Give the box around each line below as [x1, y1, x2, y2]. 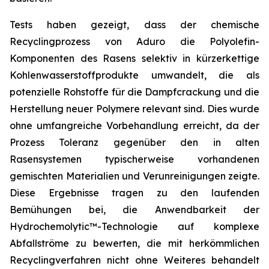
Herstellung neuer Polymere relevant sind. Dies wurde [10, 103, 259, 115]
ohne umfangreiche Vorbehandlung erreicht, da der [10, 119, 259, 131]
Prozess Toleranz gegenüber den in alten [10, 136, 259, 148]
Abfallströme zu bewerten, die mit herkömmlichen [10, 237, 259, 249]
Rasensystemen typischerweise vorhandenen [10, 153, 259, 165]
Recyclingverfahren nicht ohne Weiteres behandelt [10, 254, 259, 266]
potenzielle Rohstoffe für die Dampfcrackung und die [10, 86, 259, 98]
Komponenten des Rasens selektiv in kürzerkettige [10, 52, 259, 64]
